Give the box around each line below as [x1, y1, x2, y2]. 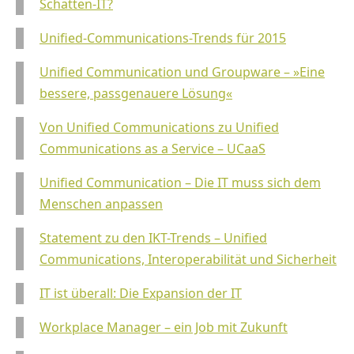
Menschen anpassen [40, 195, 163, 213]
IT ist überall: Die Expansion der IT [40, 284, 242, 303]
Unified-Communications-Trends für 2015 [40, 29, 286, 47]
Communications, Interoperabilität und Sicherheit [40, 250, 337, 269]
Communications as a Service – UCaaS [40, 140, 265, 158]
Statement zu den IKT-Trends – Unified [40, 229, 267, 247]
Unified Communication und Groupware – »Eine [40, 63, 325, 81]
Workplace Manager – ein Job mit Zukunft [40, 318, 288, 337]
